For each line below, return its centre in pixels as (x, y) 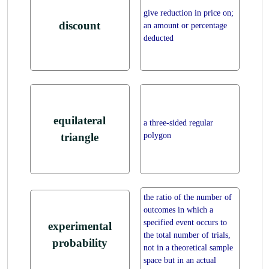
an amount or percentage (185, 26)
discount (80, 26)
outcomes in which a (178, 210)
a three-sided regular (178, 123)
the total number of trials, (187, 235)
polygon (157, 135)
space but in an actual (180, 260)
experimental (80, 226)
